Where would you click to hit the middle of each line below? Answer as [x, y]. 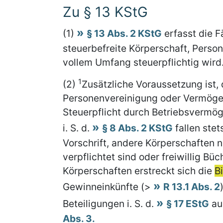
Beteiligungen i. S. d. [110, 204]
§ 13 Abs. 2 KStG [124, 33]
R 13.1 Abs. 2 [192, 187]
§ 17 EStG [188, 204]
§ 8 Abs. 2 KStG [137, 128]
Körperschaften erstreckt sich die [139, 171]
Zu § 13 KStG [105, 12]
